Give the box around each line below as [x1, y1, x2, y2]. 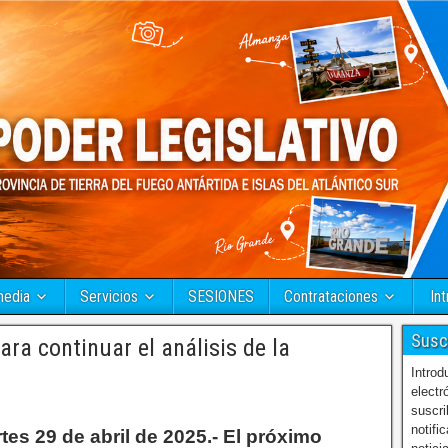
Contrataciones [284, 287, 378, 307]
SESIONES [188, 287, 254, 307]
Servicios [80, 287, 138, 307]
